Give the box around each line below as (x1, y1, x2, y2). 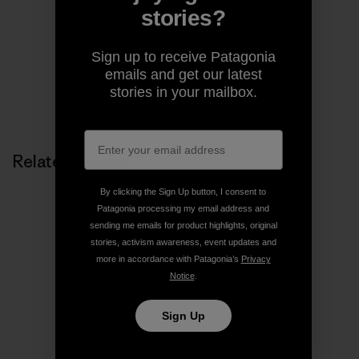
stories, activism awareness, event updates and (90, 236, 276, 247)
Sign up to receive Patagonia (91, 48, 276, 65)
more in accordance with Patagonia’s (95, 253, 241, 264)
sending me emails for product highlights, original (89, 220, 277, 230)
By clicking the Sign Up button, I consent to (100, 186, 266, 196)
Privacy (240, 253, 271, 264)
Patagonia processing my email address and (97, 203, 269, 213)
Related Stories (13, 150, 130, 172)
